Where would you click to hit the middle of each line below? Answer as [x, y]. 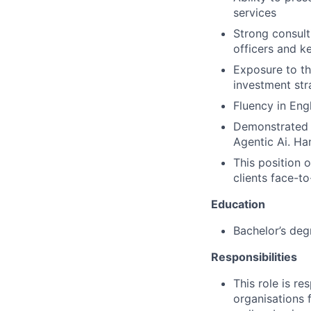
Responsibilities [254, 257]
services [255, 12]
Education [238, 204]
